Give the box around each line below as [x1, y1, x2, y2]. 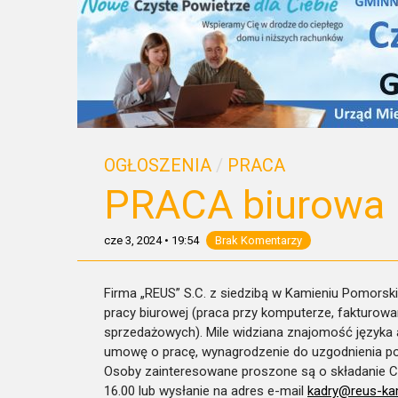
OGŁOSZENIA [104, 155, 211, 176]
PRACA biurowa [104, 181, 385, 228]
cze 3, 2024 [104, 234, 162, 247]
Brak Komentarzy [215, 234, 302, 247]
